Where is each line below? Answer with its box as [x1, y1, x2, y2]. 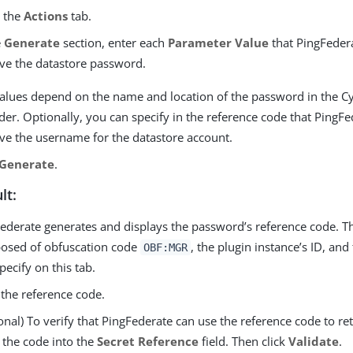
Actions [24, 8, 69, 24]
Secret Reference [97, 333, 199, 349]
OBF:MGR [143, 241, 188, 254]
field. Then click [199, 333, 289, 349]
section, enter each [60, 35, 169, 50]
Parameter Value [168, 35, 269, 50]
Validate [288, 333, 340, 349]
